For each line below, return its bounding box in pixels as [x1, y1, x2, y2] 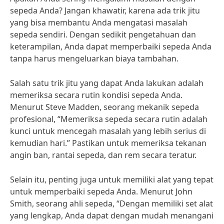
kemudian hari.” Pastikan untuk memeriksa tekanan [10, 137, 206, 148]
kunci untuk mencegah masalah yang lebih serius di [10, 125, 206, 136]
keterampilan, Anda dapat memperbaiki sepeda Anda [10, 41, 211, 52]
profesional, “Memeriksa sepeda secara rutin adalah [10, 113, 207, 124]
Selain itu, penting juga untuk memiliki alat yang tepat [10, 174, 213, 185]
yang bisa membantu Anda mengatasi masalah [10, 17, 187, 28]
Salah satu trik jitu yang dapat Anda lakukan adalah [10, 77, 203, 88]
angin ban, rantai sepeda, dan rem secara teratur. [10, 149, 196, 160]
